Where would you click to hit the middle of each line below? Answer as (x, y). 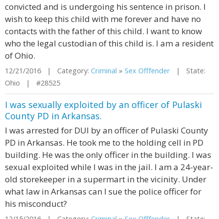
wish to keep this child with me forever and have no (103, 19)
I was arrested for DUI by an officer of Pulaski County (107, 130)
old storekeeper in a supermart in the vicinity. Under (106, 179)
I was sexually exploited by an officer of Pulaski (103, 105)
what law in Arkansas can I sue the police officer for (103, 191)
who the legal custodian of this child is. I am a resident (109, 43)
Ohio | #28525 (33, 83)
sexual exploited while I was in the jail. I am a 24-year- (109, 167)
